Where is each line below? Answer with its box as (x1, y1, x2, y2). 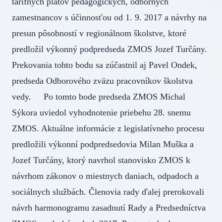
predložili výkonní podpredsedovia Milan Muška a (12, 139, 194, 149)
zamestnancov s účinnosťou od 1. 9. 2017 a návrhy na (12, 12, 207, 22)
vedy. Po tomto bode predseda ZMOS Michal (12, 91, 185, 102)
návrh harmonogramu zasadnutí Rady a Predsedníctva (12, 202, 206, 213)
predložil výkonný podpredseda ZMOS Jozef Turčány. (12, 44, 207, 54)
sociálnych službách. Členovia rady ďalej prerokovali (12, 186, 204, 197)
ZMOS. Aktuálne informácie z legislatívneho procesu (12, 123, 204, 133)
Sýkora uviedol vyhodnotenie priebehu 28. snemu (12, 107, 191, 117)
